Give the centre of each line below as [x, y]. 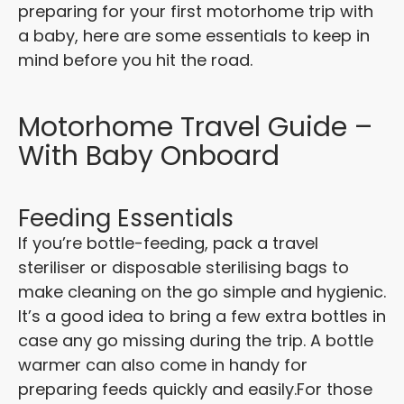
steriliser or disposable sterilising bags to [184, 268]
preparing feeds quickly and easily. [157, 390]
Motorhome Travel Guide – [195, 128]
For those [335, 390]
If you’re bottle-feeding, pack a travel [168, 243]
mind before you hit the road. [135, 60]
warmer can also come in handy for [163, 365]
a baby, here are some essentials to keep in [194, 36]
